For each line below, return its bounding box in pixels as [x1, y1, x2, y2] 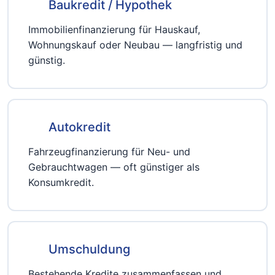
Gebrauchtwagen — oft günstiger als [28, 161, 199, 173]
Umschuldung [48, 242, 130, 257]
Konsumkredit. [28, 176, 94, 188]
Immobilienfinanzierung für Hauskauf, [28, 23, 200, 36]
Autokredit [48, 120, 110, 134]
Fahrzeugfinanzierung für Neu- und [28, 145, 190, 158]
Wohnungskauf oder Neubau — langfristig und [28, 39, 242, 51]
